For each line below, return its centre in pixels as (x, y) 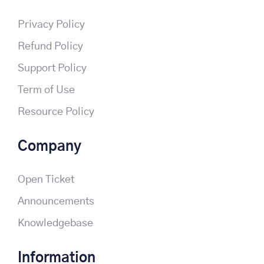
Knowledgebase (55, 223)
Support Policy (52, 68)
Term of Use (46, 90)
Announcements (56, 201)
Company (49, 146)
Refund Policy (50, 46)
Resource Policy (56, 112)
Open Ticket (46, 179)
